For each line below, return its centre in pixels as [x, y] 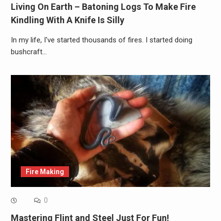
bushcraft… [29, 52]
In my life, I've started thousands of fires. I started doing [101, 40]
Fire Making [45, 172]
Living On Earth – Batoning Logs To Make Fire [103, 6]
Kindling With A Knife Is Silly [67, 20]
